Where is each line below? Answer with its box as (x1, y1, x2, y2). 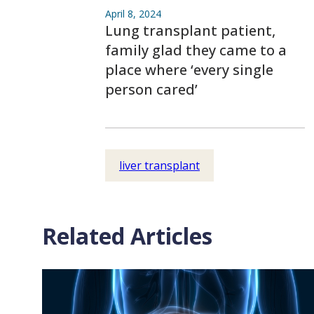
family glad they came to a (105, 41, 287, 60)
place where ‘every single (105, 60, 273, 79)
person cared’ (105, 80, 198, 99)
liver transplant (119, 158, 200, 173)
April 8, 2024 (105, 7, 161, 20)
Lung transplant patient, (105, 21, 275, 40)
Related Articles (42, 221, 212, 251)
